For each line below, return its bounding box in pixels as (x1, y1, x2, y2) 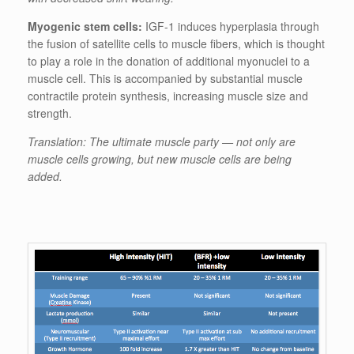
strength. (28, 104, 72, 121)
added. (28, 168, 62, 184)
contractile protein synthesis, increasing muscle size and (28, 87, 308, 104)
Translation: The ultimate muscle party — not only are (28, 133, 296, 149)
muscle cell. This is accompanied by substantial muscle (28, 70, 303, 86)
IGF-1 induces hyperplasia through (142, 17, 319, 34)
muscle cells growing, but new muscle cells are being (28, 150, 292, 167)
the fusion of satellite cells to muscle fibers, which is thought (28, 35, 325, 51)
